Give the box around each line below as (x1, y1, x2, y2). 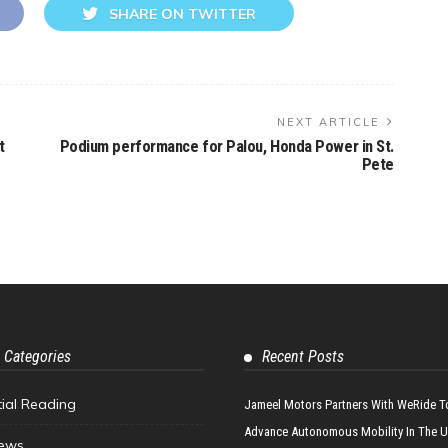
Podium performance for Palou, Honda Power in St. (59, 136, 394, 156)
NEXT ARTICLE (277, 114, 380, 129)
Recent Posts (262, 346, 344, 366)
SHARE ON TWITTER (109, 4, 256, 23)
